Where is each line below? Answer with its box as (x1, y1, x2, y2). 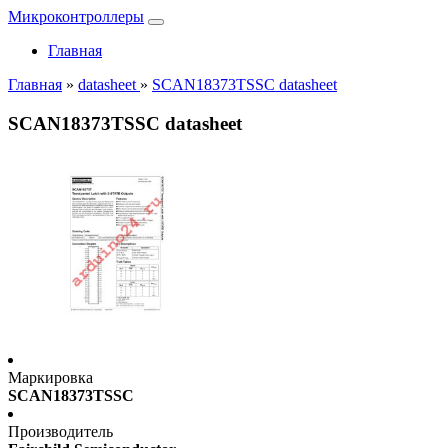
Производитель (8, 423, 113, 441)
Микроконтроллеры (8, 8, 144, 25)
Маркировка (8, 369, 93, 387)
